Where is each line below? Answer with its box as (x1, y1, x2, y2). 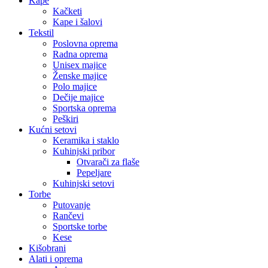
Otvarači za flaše (77, 157, 139, 167)
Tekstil (29, 28, 54, 38)
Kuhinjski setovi (53, 178, 114, 189)
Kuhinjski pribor (53, 146, 115, 157)
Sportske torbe (53, 221, 107, 232)
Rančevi (53, 211, 84, 221)
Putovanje (53, 200, 90, 211)
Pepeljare (77, 167, 111, 178)
